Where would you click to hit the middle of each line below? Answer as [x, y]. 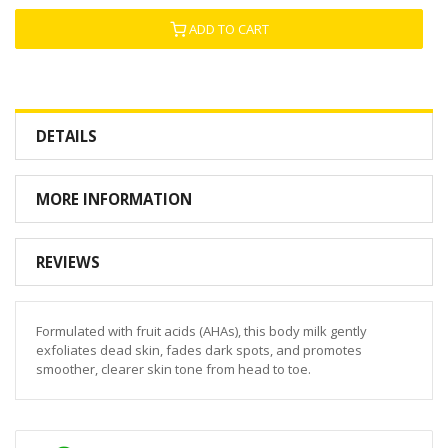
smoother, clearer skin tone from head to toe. [173, 368]
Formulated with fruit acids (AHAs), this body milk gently [201, 330]
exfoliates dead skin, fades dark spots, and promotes [199, 349]
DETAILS [66, 135]
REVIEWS [68, 261]
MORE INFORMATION [114, 198]
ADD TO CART [228, 28]
